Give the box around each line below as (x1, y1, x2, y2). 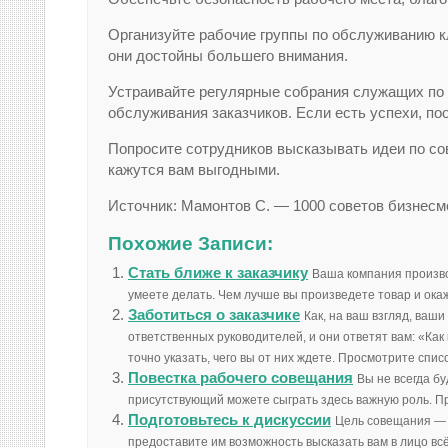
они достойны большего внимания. (108, 47, 348, 64)
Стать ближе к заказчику (128, 264, 308, 281)
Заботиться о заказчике (128, 306, 300, 323)
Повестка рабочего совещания (128, 369, 353, 386)
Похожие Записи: (108, 233, 273, 254)
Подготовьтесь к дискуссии (128, 411, 331, 428)
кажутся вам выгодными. (108, 161, 280, 178)
